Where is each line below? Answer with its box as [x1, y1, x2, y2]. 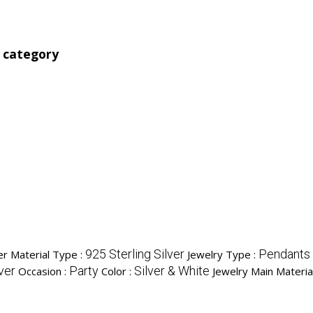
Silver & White [134, 263, 210, 279]
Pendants [259, 247, 310, 262]
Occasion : [18, 264, 69, 279]
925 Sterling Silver [85, 247, 184, 262]
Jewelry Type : [187, 247, 259, 262]
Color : [101, 264, 134, 279]
